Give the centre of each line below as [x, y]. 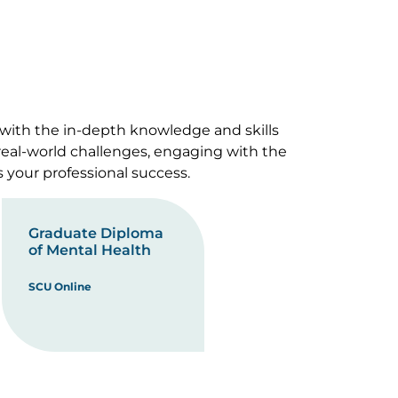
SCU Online [60, 287]
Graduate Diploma [96, 233]
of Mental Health [89, 250]
